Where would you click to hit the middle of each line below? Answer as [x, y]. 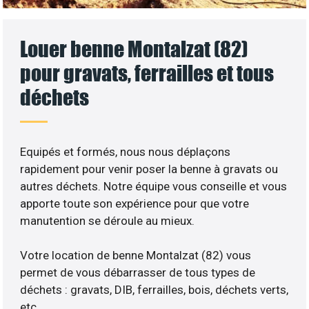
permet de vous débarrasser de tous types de [138, 273]
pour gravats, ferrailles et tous [147, 72]
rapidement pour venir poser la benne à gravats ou [149, 169]
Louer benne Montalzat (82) [134, 48]
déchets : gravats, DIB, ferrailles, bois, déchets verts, [154, 290]
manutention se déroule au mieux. [108, 220]
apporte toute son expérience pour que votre [135, 203]
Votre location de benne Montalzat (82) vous [136, 256]
